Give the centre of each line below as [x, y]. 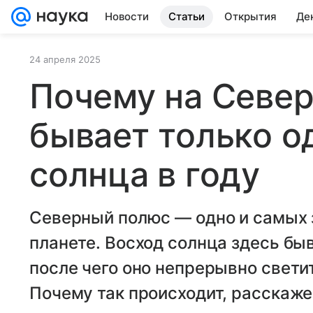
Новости [127, 16]
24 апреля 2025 [65, 59]
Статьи [187, 16]
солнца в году [145, 174]
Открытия [250, 16]
